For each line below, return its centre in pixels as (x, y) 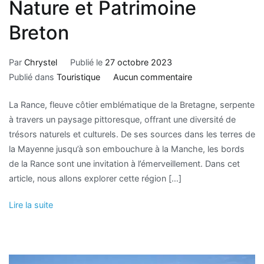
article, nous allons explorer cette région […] (95, 178)
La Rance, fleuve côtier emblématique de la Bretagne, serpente (132, 104)
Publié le (87, 62)
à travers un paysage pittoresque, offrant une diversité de (122, 119)
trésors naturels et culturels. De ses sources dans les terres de (132, 134)
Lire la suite (31, 205)
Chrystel (41, 62)
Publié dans (33, 77)
